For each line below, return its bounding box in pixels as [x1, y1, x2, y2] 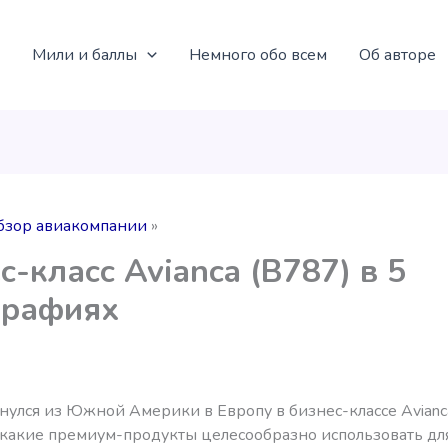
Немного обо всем [188, 43, 327, 66]
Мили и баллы [32, 43, 137, 66]
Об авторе [358, 43, 436, 66]
